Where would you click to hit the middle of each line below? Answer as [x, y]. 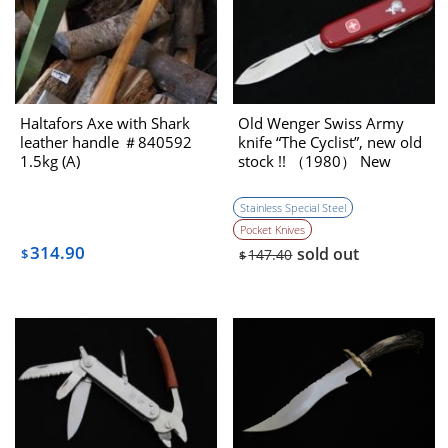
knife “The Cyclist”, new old [330, 142]
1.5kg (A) [50, 161]
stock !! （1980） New [315, 161]
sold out [328, 253]
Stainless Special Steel [293, 207]
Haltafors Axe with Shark [105, 123]
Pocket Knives [273, 229]
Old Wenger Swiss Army [321, 123]
